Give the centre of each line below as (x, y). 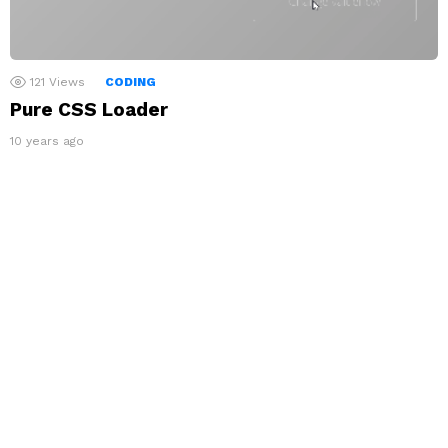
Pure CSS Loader (89, 109)
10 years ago (47, 140)
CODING (130, 81)
